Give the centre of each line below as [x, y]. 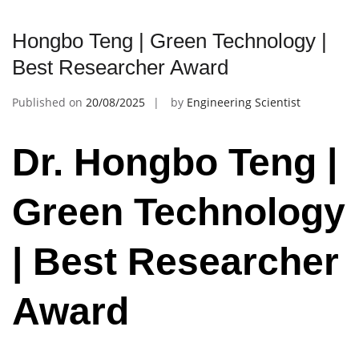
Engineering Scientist [244, 103]
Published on [49, 103]
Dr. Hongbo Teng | [175, 163]
